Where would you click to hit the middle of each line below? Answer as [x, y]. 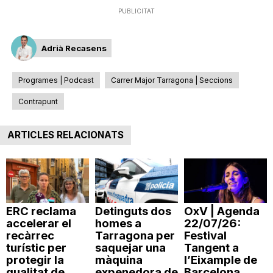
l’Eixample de [220, 260]
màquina [119, 260]
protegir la [35, 260]
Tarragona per [135, 235]
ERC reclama [41, 211]
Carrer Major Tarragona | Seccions [172, 80]
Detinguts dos [133, 211]
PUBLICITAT [136, 11]
